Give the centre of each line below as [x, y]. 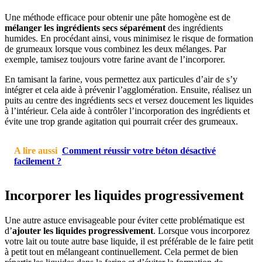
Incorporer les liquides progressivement [124, 195]
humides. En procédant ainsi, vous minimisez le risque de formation [129, 38]
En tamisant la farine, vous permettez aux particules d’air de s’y [121, 79]
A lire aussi [36, 150]
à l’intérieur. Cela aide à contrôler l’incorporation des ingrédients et [127, 111]
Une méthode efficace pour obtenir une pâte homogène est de [118, 17]
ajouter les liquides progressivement [83, 230]
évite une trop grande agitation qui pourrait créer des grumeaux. [121, 121]
